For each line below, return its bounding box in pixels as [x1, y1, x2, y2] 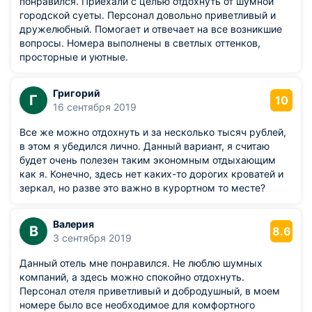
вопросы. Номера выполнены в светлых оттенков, [19, 37, 260, 49]
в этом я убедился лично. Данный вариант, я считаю [19, 140, 270, 152]
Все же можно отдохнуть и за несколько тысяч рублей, [19, 126, 286, 138]
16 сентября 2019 [53, 101, 136, 113]
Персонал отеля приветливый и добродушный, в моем [19, 285, 280, 297]
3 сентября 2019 [53, 232, 132, 244]
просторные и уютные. [19, 51, 128, 63]
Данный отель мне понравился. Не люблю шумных [19, 257, 263, 269]
